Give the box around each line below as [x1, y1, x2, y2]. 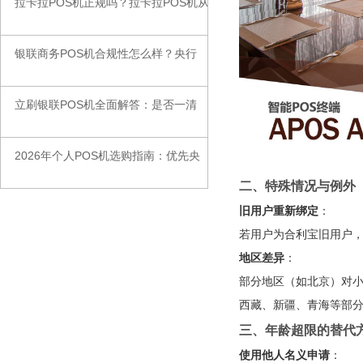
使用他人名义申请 [238, 348, 330, 361]
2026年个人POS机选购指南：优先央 [15, 149, 200, 163]
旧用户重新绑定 [238, 203, 318, 217]
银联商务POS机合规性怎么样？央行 [15, 47, 197, 61]
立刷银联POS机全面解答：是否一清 [15, 98, 197, 112]
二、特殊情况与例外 [238, 178, 356, 193]
